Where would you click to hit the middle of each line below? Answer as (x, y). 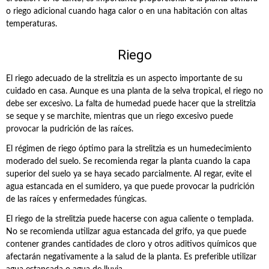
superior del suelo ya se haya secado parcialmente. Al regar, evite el (129, 174)
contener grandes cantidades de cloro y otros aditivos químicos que (131, 244)
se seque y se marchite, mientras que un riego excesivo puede (119, 116)
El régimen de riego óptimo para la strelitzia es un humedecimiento (129, 149)
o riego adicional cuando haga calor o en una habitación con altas (127, 11)
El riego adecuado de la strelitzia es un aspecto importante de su (124, 79)
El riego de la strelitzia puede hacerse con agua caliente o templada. (130, 219)
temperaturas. (32, 24)
